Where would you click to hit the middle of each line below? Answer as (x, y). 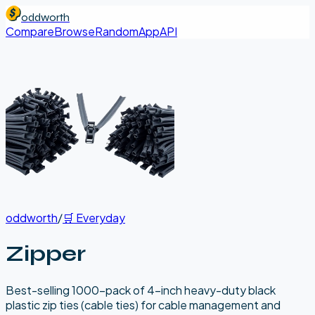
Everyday (101, 218)
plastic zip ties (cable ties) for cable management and (143, 304)
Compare (30, 31)
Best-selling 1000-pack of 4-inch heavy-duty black (141, 290)
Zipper (46, 254)
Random (117, 31)
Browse (75, 31)
